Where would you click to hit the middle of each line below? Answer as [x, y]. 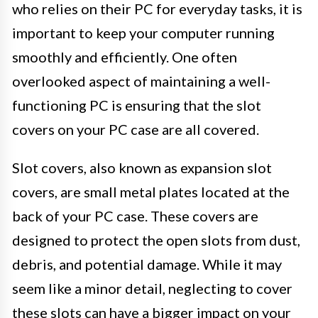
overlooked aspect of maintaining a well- [141, 81]
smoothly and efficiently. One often [125, 57]
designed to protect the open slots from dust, [156, 240]
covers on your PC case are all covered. [136, 130]
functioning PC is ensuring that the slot [137, 105]
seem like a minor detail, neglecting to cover [152, 289]
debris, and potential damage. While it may [147, 264]
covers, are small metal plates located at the [151, 192]
